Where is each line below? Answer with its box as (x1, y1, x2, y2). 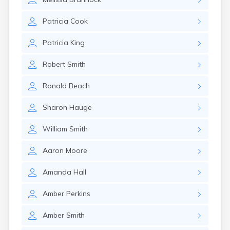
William (43, 124, 67, 133)
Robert (43, 60, 65, 69)
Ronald (43, 81, 67, 90)
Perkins (66, 189, 90, 198)
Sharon (43, 103, 67, 112)
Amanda (43, 167, 71, 177)
